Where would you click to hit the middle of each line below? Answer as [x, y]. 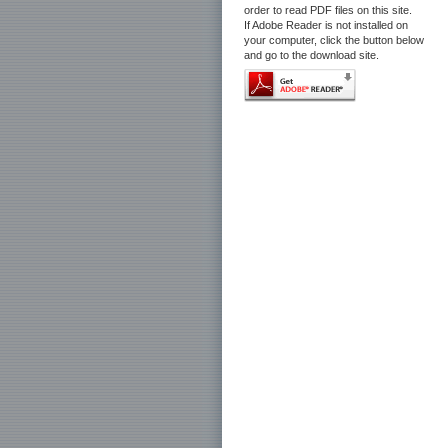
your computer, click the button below [334, 40]
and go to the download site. [311, 55]
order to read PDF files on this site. [328, 10]
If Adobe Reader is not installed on [326, 25]
